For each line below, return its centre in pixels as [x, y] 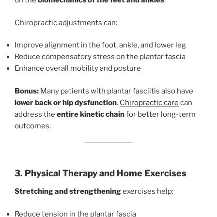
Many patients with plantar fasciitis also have [116, 91]
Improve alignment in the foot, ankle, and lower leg [100, 45]
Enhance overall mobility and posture [78, 69]
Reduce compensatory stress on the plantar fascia [100, 57]
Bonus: [27, 91]
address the [36, 114]
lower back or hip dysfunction [66, 102]
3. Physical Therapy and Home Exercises [101, 173]
